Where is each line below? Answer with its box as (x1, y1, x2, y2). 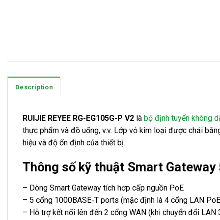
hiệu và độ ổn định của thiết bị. (23, 138, 125, 148)
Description (15, 83, 53, 91)
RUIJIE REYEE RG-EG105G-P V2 (23, 113, 134, 123)
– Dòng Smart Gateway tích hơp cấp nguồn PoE (23, 183, 184, 193)
